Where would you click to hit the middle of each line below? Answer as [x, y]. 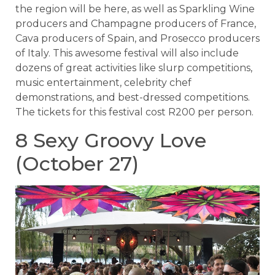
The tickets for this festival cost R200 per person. [134, 112]
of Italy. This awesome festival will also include [127, 53]
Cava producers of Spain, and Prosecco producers [137, 39]
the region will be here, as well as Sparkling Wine [135, 9]
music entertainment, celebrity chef [103, 83]
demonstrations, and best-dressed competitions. [133, 98]
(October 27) [77, 163]
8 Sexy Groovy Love [111, 140]
